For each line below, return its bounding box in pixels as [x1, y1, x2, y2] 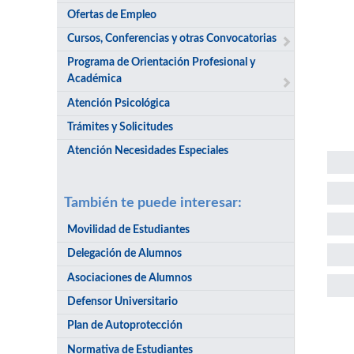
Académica [67, 73, 122, 85]
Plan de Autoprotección [67, 320, 183, 332]
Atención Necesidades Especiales [67, 145, 229, 157]
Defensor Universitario [67, 296, 179, 307]
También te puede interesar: [64, 194, 243, 210]
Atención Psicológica [67, 97, 171, 109]
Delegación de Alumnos [67, 248, 183, 260]
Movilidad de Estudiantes [67, 224, 190, 235]
